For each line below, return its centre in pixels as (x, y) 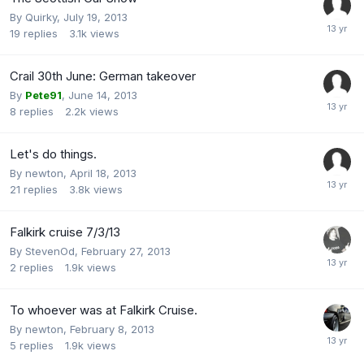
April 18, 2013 (103, 173)
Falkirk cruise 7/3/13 (65, 232)
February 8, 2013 (112, 329)
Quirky (41, 17)
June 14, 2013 (103, 95)
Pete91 (43, 95)
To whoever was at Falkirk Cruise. (104, 310)
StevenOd (50, 251)
